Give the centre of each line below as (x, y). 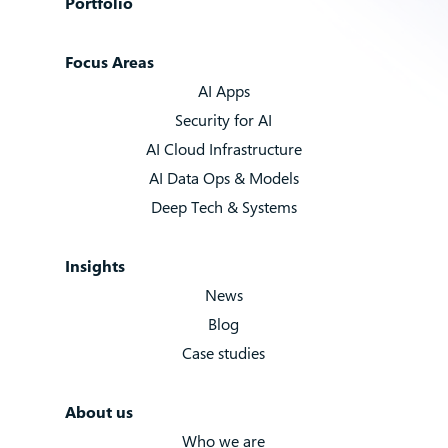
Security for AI (224, 120)
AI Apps (223, 91)
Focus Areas (109, 62)
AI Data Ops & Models (223, 178)
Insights (94, 266)
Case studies (224, 353)
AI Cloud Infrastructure (223, 149)
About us (98, 412)
